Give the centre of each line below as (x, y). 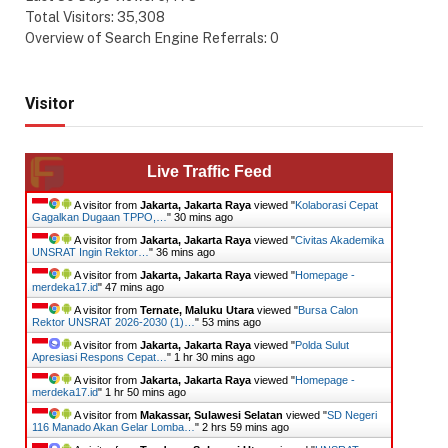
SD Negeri (352, 414)
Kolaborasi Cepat (336, 204)
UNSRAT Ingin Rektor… (90, 251)
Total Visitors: (71, 16)
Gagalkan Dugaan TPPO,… (99, 216)
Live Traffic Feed (209, 171)
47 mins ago (134, 286)
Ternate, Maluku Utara (197, 309)
